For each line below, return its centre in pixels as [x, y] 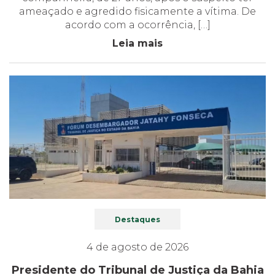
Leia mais [137, 44]
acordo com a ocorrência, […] [137, 25]
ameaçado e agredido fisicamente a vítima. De [137, 12]
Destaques [137, 219]
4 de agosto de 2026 [137, 247]
